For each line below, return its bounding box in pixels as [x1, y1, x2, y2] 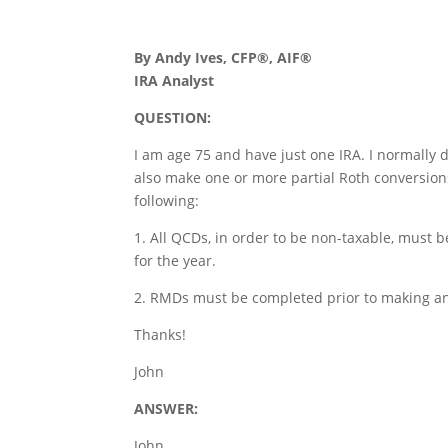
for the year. [134, 251, 217, 270]
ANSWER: [134, 399, 199, 418]
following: [134, 191, 200, 210]
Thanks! [134, 325, 187, 344]
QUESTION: [134, 108, 212, 127]
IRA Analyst [134, 71, 215, 90]
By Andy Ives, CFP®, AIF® [134, 48, 313, 67]
